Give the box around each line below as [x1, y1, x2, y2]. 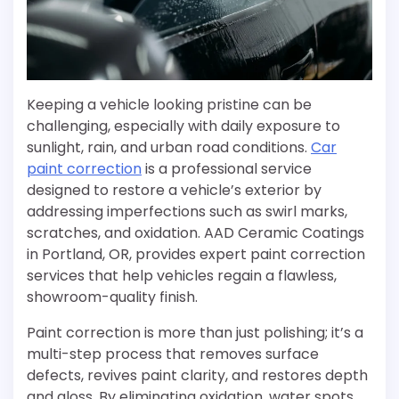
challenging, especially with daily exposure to [27, 116, 340, 137]
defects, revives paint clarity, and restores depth [27, 365, 368, 387]
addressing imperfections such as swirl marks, [27, 201, 347, 223]
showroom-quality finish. [27, 287, 198, 308]
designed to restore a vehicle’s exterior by [27, 180, 322, 201]
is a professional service [142, 159, 312, 180]
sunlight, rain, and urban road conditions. [27, 137, 311, 159]
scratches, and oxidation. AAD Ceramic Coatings [27, 223, 364, 244]
